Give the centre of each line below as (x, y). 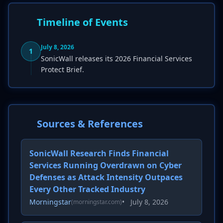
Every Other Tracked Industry (87, 189)
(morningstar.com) (97, 202)
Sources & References (90, 124)
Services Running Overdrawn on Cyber (106, 165)
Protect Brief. (62, 69)
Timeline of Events (82, 22)
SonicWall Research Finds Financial (99, 153)
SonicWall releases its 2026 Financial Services (116, 58)
